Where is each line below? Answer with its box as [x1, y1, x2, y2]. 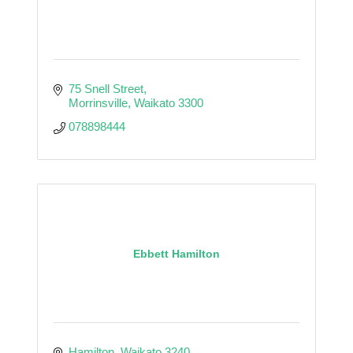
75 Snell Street [68, 81, 143, 95]
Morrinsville [68, 95, 128, 110]
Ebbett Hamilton [133, 247, 220, 260]
